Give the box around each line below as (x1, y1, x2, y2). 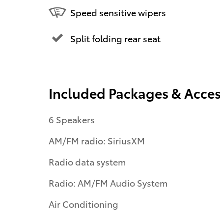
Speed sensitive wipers (70, 5, 166, 18)
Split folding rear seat (70, 31, 161, 44)
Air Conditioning (49, 197, 118, 210)
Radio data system (49, 155, 126, 168)
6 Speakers (49, 113, 95, 126)
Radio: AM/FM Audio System (49, 176, 167, 189)
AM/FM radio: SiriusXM (49, 134, 145, 147)
